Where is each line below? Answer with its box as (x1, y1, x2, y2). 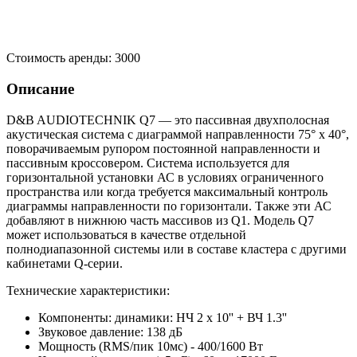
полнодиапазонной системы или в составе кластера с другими (6, 241, 347, 256)
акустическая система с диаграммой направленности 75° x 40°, (6, 127, 349, 141)
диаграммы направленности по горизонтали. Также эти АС (6, 198, 331, 213)
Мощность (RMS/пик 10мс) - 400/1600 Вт (38, 339, 263, 353)
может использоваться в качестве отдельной (6, 227, 246, 241)
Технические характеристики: (6, 283, 170, 297)
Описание (6, 80, 74, 98)
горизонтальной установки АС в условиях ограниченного (6, 170, 324, 184)
